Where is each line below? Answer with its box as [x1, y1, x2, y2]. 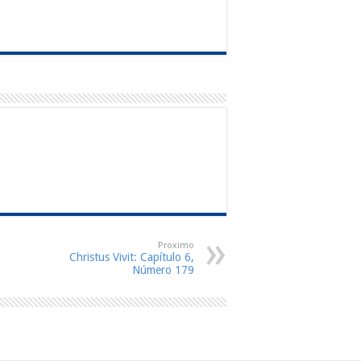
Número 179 [132, 263, 194, 276]
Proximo [158, 239, 194, 251]
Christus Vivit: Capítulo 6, [69, 250, 194, 263]
